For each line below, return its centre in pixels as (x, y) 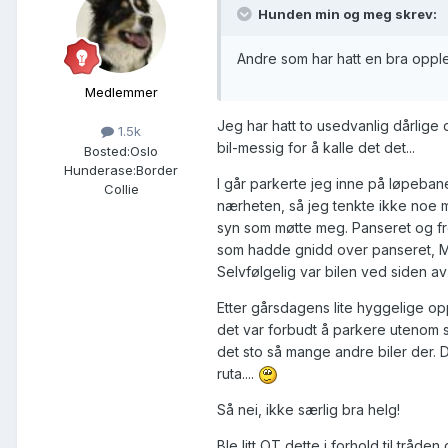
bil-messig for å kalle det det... (316, 147)
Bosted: (107, 150)
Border (157, 169)
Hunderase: (100, 169)
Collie (121, 188)
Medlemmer (121, 92)
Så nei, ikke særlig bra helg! (308, 410)
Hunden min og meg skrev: (346, 14)
